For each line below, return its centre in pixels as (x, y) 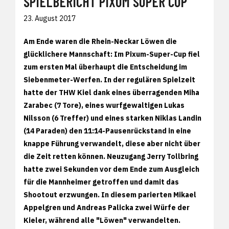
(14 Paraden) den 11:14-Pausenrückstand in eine (107, 131)
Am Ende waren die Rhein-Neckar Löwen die (100, 41)
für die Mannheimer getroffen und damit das (101, 182)
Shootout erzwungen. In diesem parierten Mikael (110, 194)
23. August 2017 (50, 18)
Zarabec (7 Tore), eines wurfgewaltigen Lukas (104, 105)
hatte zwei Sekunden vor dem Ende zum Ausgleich (111, 169)
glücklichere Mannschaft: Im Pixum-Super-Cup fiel (112, 54)
